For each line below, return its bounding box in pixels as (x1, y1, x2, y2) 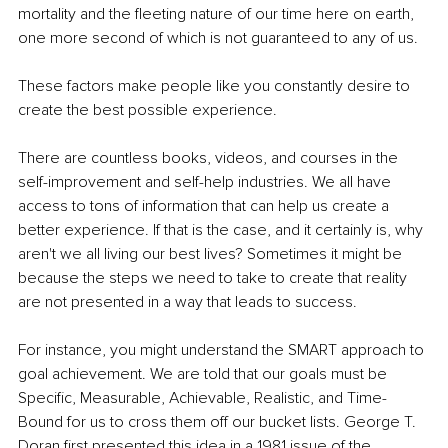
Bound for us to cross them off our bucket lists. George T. (18, 412, 420, 433)
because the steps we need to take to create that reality (18, 268, 411, 289)
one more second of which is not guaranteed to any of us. (18, 28, 418, 49)
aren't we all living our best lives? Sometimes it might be (18, 244, 406, 265)
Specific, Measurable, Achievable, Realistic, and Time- (18, 388, 387, 409)
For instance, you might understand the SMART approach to (18, 340, 428, 361)
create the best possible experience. (18, 100, 277, 121)
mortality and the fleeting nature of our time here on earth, (18, 4, 418, 25)
